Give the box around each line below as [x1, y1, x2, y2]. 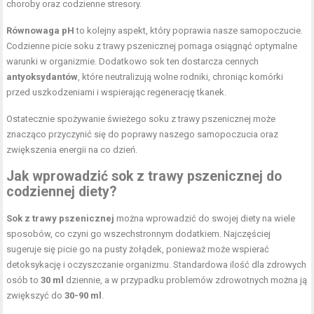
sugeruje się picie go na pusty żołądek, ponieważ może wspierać [6, 243, 270, 254]
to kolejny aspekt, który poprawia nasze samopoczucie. [74, 25, 303, 36]
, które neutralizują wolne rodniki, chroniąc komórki [78, 71, 284, 82]
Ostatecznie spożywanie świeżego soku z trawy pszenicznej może [6, 113, 276, 124]
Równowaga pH [6, 25, 75, 36]
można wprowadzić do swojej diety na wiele [114, 212, 296, 224]
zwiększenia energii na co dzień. [6, 144, 138, 155]
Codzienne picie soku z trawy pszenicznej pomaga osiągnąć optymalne [6, 40, 298, 51]
